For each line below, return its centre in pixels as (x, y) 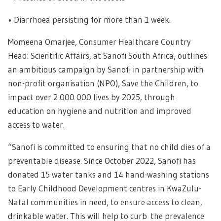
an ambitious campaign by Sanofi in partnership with (106, 69)
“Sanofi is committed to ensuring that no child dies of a (109, 147)
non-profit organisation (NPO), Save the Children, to (103, 83)
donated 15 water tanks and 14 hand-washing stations (109, 174)
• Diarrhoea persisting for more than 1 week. (89, 19)
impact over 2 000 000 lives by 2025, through (92, 97)
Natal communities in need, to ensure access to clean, (105, 202)
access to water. (36, 124)
